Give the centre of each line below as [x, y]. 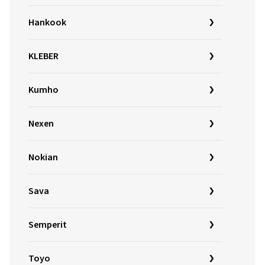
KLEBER [43, 56]
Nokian [43, 157]
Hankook [47, 22]
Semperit [48, 225]
